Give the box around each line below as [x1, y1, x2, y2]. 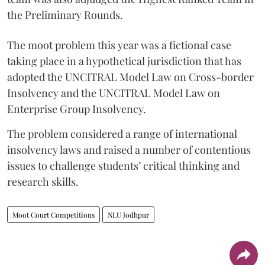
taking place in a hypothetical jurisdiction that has [7, 53, 241, 68]
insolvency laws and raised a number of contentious [7, 142, 251, 157]
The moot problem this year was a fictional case [7, 37, 231, 52]
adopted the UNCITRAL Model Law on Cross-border [7, 69, 254, 84]
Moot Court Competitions [12, 209, 95, 219]
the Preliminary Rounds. [7, 7, 123, 22]
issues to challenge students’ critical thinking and [7, 158, 240, 173]
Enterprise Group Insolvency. [7, 101, 146, 116]
